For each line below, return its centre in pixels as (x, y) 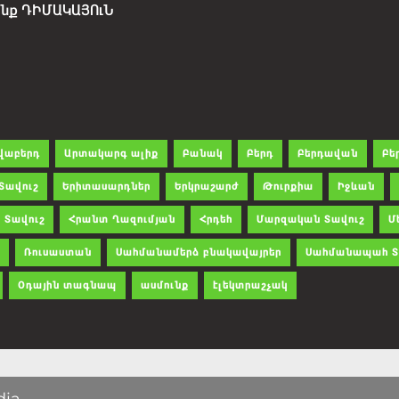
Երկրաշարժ (207, 186)
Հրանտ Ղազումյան (122, 219)
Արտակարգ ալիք (111, 153)
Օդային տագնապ (67, 285)
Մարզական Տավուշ (310, 219)
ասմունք (165, 285)
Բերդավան (328, 153)
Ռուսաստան (58, 252)
